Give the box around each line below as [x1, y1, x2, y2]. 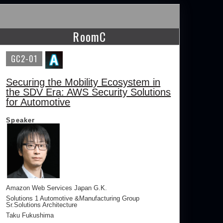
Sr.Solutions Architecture [6, 201, 78, 209]
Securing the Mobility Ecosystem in [6, 77, 161, 88]
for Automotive [6, 97, 71, 108]
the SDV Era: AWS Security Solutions [6, 87, 171, 98]
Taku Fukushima [6, 212, 54, 219]
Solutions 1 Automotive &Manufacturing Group [6, 195, 140, 202]
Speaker [6, 116, 35, 124]
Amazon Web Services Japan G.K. [6, 184, 108, 192]
